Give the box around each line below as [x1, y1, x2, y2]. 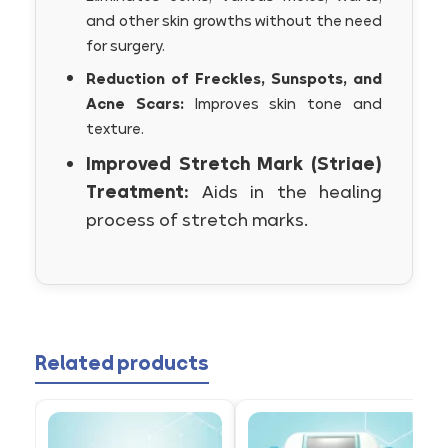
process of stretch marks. [86, 204, 309, 236]
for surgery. [86, 33, 165, 60]
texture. [86, 116, 144, 143]
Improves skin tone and [183, 91, 383, 118]
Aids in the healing [189, 176, 382, 208]
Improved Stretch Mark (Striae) [86, 148, 382, 180]
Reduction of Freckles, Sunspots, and [86, 66, 382, 93]
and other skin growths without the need [86, 8, 382, 35]
